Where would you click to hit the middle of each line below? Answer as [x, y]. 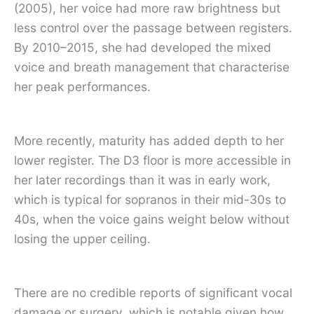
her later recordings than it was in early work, [142, 180]
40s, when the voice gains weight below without [152, 219]
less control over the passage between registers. [153, 28]
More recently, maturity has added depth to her [149, 141]
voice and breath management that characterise [152, 67]
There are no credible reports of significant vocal [153, 292]
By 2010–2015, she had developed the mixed [143, 48]
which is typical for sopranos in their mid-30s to [150, 200]
